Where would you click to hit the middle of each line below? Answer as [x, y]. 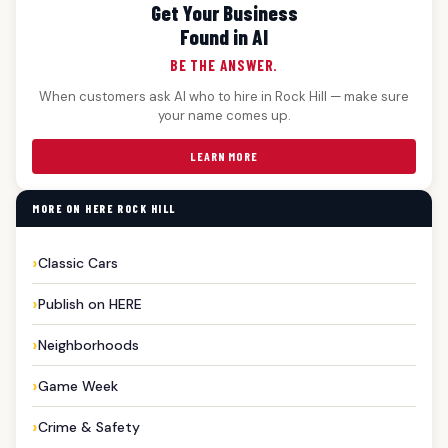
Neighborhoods [88, 345]
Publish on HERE [90, 304]
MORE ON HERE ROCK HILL [104, 209]
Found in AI [224, 37]
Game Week [78, 386]
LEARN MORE [224, 156]
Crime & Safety [89, 427]
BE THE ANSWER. [224, 65]
